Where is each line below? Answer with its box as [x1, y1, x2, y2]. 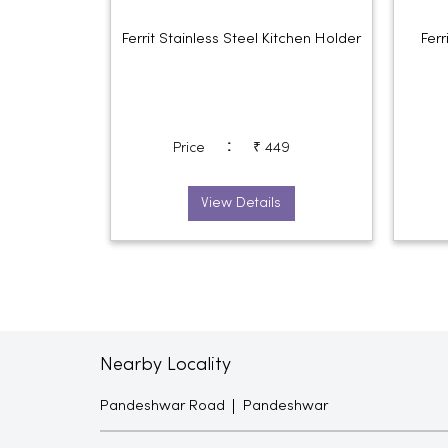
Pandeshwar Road [99, 398, 225, 413]
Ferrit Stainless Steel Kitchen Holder [121, 31, 361, 46]
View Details [201, 196, 282, 210]
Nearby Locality [99, 356, 231, 374]
